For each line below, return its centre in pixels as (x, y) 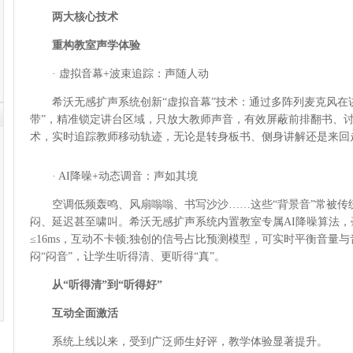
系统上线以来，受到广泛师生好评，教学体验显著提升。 (179, 342)
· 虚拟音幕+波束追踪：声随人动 (119, 74)
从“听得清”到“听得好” (107, 285)
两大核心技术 (85, 17)
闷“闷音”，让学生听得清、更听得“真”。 (128, 256)
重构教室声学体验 (85, 45)
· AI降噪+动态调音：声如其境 (114, 176)
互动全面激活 (74, 313)
